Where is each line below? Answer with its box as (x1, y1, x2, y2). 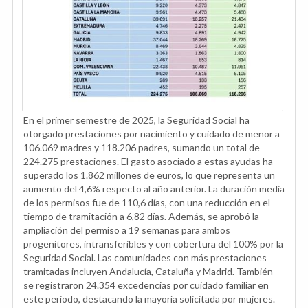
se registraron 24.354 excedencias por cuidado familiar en (23, 278, 269, 291)
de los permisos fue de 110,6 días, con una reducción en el (23, 196, 270, 208)
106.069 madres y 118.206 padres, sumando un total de (23, 141, 260, 153)
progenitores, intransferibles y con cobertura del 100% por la (23, 237, 283, 250)
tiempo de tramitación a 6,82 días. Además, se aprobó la (23, 210, 259, 222)
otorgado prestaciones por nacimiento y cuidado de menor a (23, 127, 280, 140)
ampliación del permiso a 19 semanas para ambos (23, 223, 230, 236)
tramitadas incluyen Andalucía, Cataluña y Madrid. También (23, 265, 273, 277)
